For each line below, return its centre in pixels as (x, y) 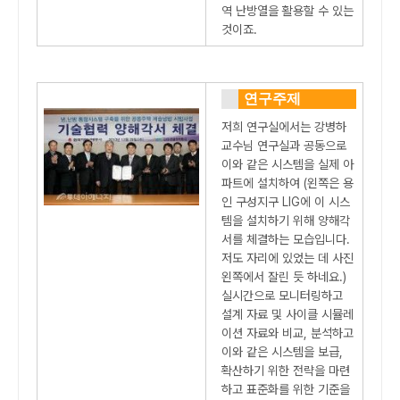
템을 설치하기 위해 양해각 (286, 221)
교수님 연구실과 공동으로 (284, 146)
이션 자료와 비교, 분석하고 (287, 333)
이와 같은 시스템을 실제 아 (287, 165)
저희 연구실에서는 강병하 (284, 127)
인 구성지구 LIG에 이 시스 (286, 202)
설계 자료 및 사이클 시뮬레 (287, 315)
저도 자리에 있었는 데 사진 (287, 258)
